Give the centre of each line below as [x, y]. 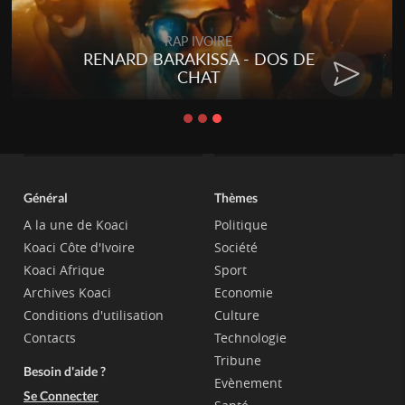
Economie [243, 293]
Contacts [50, 338]
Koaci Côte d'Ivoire [80, 248]
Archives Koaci [68, 293]
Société [235, 248]
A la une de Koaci [76, 225]
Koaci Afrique [65, 270]
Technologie [250, 338]
